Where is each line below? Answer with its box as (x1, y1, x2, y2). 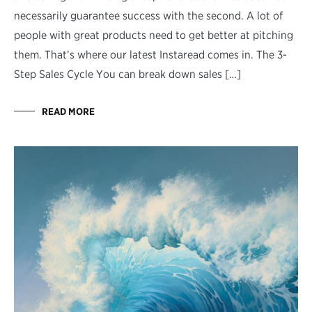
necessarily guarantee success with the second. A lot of (14, 8, 283, 22)
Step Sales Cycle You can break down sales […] (14, 67, 241, 81)
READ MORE (42, 105, 95, 117)
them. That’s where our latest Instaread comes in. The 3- (14, 47, 287, 61)
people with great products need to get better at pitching (14, 28, 293, 42)
